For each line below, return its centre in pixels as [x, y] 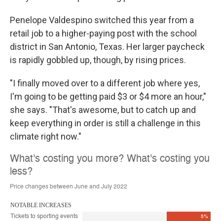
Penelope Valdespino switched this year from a [102, 20]
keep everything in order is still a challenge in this [105, 123]
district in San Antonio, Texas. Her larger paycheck [107, 47]
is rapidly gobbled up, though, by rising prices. [98, 60]
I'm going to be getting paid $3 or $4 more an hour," [108, 96]
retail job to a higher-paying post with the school [103, 33]
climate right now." [46, 136]
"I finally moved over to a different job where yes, [105, 83]
